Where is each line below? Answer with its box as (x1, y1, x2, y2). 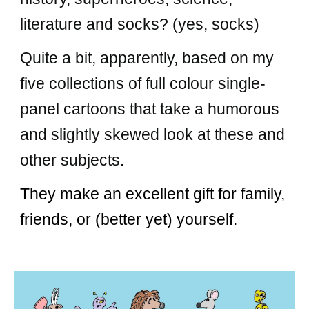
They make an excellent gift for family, (20, 185, 286, 203)
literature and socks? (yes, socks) (20, 15, 260, 33)
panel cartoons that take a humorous (20, 100, 280, 118)
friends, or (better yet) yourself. (20, 210, 238, 228)
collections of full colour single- (45, 74, 266, 92)
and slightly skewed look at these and (20, 126, 286, 143)
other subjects (20, 151, 121, 169)
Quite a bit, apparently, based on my (20, 49, 275, 67)
